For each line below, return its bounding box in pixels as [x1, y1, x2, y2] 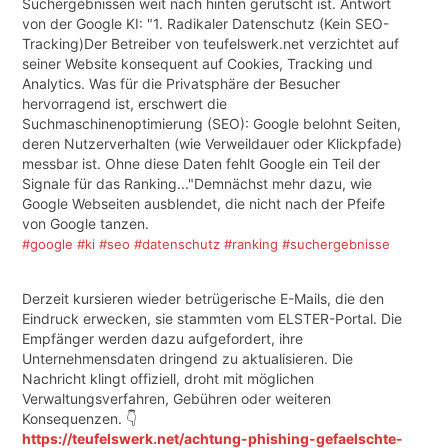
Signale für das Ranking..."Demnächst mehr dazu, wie [21, 175, 372, 193]
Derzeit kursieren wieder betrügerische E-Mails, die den [21, 290, 384, 308]
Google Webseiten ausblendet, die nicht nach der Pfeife [21, 195, 385, 213]
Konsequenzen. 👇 [21, 410, 137, 428]
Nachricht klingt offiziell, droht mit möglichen [21, 370, 314, 388]
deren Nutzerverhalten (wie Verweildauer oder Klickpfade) [21, 135, 402, 153]
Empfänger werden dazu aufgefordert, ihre [21, 330, 303, 348]
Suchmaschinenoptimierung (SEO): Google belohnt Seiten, [21, 115, 401, 133]
